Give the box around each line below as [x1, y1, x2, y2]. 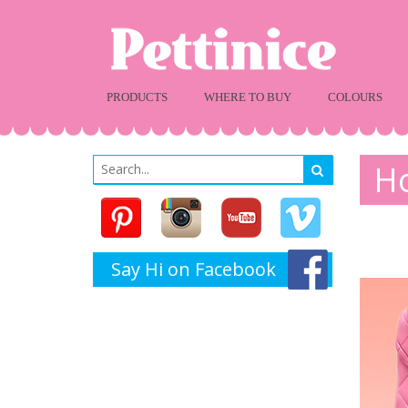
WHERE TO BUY [204, 90, 291, 104]
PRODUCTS [107, 90, 168, 104]
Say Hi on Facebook [111, 257, 276, 281]
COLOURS [328, 90, 382, 104]
